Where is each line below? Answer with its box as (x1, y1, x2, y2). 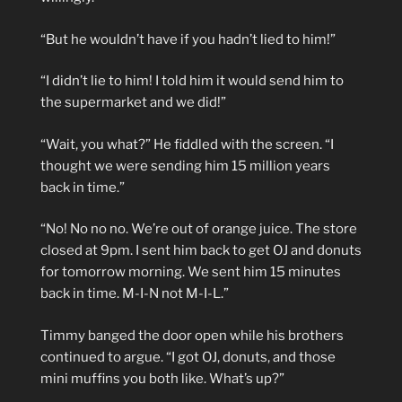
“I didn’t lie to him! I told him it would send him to (40, 73, 344, 89)
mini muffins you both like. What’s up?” (40, 370, 284, 387)
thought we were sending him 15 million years (40, 157, 330, 174)
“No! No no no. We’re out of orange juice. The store (40, 221, 357, 237)
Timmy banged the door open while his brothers (40, 327, 344, 344)
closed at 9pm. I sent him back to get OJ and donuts (40, 242, 362, 258)
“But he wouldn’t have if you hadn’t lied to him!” (40, 31, 336, 48)
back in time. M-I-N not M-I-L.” (40, 285, 229, 301)
